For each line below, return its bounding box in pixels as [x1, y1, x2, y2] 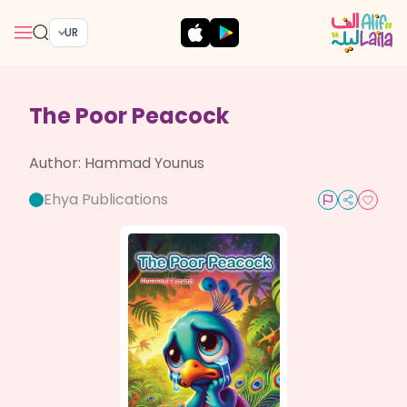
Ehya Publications [44, 189, 168, 210]
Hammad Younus [84, 153, 204, 174]
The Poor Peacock [29, 101, 229, 131]
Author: [29, 153, 84, 174]
